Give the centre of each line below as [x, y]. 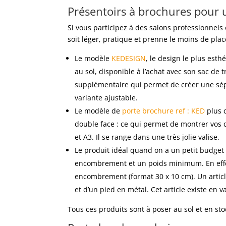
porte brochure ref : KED [164, 111]
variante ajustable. [106, 98]
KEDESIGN [129, 59]
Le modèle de [99, 111]
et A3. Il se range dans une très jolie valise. [147, 137]
